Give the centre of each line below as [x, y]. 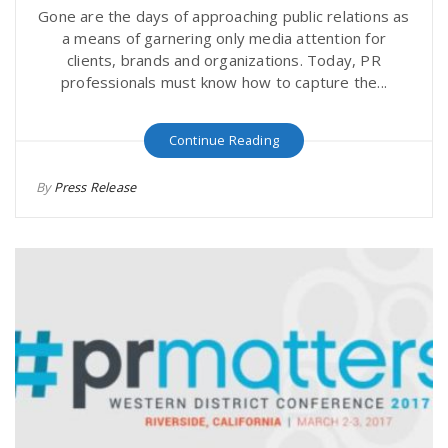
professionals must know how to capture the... [223, 82]
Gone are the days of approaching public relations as [224, 16]
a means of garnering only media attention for [223, 38]
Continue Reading [224, 140]
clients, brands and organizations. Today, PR [224, 60]
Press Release [95, 187]
